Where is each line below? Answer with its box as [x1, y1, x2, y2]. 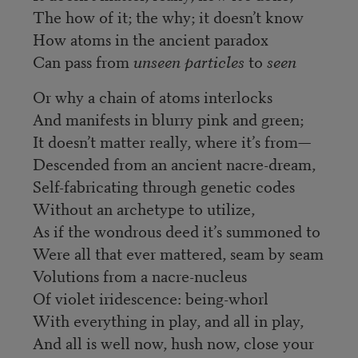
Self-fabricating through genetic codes [32, 173, 295, 197]
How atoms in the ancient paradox [32, 26, 268, 50]
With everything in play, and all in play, [32, 308, 304, 332]
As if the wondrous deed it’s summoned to [32, 218, 320, 242]
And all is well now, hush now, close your [32, 330, 314, 354]
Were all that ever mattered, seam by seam [32, 241, 324, 265]
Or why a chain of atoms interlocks [32, 84, 272, 108]
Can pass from [32, 49, 133, 73]
